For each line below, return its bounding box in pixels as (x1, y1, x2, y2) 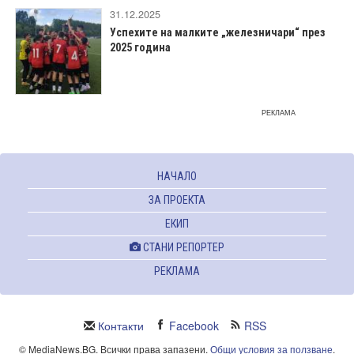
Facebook (169, 318, 219, 334)
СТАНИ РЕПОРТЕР (141, 241, 224, 254)
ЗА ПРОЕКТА (149, 194, 205, 207)
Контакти (98, 318, 144, 334)
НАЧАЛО (157, 170, 197, 183)
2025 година (110, 41, 171, 55)
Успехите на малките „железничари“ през (110, 26, 326, 40)
